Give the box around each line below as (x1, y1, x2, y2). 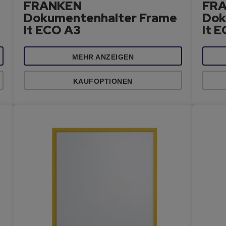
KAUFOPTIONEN (73, 77, 133, 85)
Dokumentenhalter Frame (24, 10, 178, 26)
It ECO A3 (24, 22, 81, 38)
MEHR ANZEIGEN (72, 53, 134, 61)
